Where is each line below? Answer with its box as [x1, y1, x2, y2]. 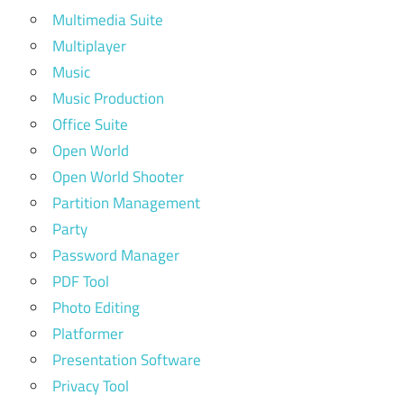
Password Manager [52, 243, 179, 268]
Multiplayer [52, 34, 126, 59]
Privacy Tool [52, 374, 129, 399]
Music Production [52, 87, 164, 111]
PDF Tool [52, 270, 109, 294]
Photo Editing [52, 296, 140, 320]
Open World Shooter [52, 165, 184, 189]
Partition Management [52, 191, 200, 216]
